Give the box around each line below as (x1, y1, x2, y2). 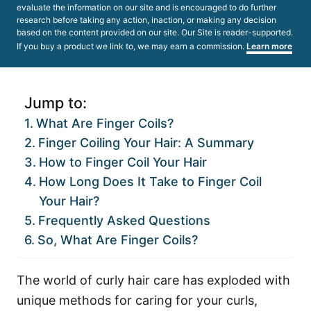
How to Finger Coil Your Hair (38, 155, 207, 169)
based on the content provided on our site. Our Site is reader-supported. (17, 27, 293, 37)
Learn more (246, 41, 292, 51)
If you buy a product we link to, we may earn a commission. (17, 41, 246, 51)
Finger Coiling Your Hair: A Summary (37, 135, 254, 150)
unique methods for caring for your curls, (17, 293, 258, 308)
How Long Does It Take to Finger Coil (38, 174, 262, 189)
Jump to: (24, 93, 87, 112)
